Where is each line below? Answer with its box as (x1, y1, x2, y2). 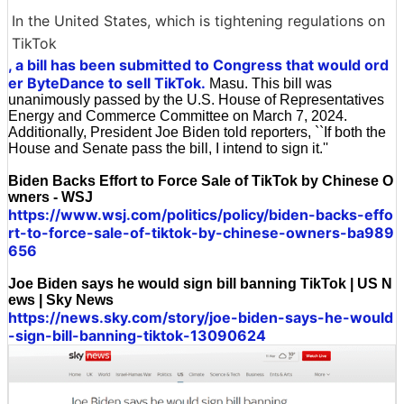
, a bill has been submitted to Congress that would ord (8, 55, 389, 74)
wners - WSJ (8, 188, 93, 205)
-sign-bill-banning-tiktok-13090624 (8, 326, 266, 344)
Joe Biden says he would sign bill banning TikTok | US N (8, 275, 392, 291)
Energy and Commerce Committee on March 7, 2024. (8, 107, 347, 124)
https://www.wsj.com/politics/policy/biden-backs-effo (8, 205, 393, 224)
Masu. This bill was (206, 75, 332, 91)
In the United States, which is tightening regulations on (12, 11, 385, 30)
